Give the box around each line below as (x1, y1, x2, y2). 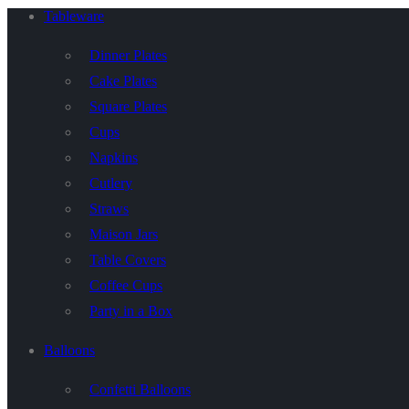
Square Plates (89, 99, 167, 114)
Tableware (44, 8, 104, 24)
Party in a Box (89, 303, 173, 319)
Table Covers (89, 252, 166, 267)
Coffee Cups (89, 278, 163, 293)
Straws (89, 201, 129, 216)
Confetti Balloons (89, 382, 191, 397)
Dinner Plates (89, 47, 167, 63)
